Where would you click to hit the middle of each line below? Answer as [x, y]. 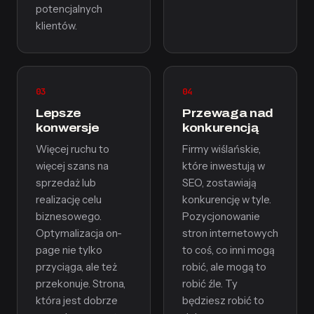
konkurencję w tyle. [227, 200]
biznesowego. [69, 217]
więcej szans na [72, 166]
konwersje [68, 128]
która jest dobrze [77, 301]
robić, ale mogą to [224, 267]
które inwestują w [224, 166]
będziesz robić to [223, 301]
